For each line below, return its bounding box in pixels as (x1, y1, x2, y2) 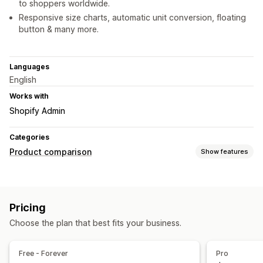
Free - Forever (19, 249, 68, 258)
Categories (9, 133, 49, 142)
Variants (100, 188, 133, 199)
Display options (9, 211, 69, 221)
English (9, 75, 36, 85)
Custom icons (9, 226, 66, 237)
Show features (201, 147, 248, 156)
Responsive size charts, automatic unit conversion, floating (19, 12, 246, 23)
